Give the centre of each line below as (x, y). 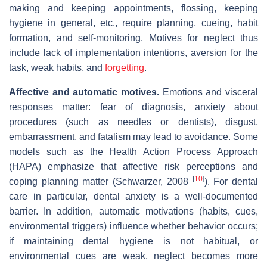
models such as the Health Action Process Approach (133, 151)
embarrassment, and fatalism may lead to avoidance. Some (133, 136)
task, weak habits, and (57, 67)
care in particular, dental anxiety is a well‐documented (133, 196)
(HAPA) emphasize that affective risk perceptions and (133, 166)
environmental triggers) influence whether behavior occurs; (133, 226)
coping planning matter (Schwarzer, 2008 (101, 181)
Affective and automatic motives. (84, 92)
